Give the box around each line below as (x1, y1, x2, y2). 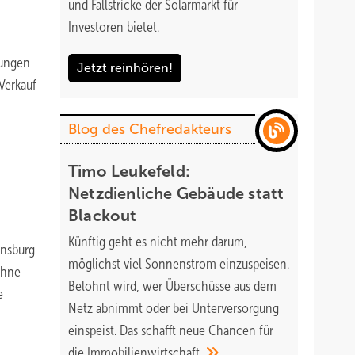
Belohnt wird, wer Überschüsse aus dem (68, 278, 277, 294)
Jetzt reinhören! (77, 61, 173, 74)
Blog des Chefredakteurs (68, 121, 231, 137)
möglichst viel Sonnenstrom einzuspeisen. (68, 256, 289, 272)
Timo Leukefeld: (68, 162, 190, 180)
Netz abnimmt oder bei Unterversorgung (68, 300, 279, 316)
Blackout (68, 207, 137, 224)
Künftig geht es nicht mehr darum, (68, 234, 247, 250)
